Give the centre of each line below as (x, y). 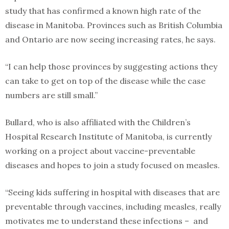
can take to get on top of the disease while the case (105, 81)
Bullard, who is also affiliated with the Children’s (98, 122)
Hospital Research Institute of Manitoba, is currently (108, 136)
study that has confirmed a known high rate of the (103, 11)
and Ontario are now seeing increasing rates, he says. (110, 39)
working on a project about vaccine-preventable (100, 151)
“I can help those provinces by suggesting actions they (111, 66)
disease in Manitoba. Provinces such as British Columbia (114, 25)
